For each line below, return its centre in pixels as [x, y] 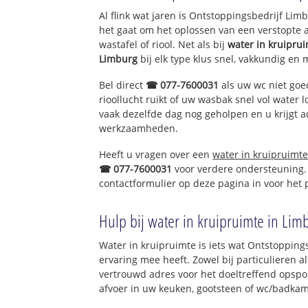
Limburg [119, 59]
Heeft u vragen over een [156, 154]
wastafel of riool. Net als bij [164, 45]
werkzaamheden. [139, 128]
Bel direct [123, 85]
